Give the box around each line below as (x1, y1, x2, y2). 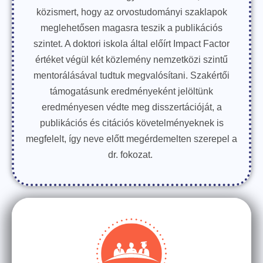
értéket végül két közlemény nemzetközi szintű (35, 55, 228, 65)
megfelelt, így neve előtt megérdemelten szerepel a (26, 134, 237, 144)
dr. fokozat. (108, 150, 155, 160)
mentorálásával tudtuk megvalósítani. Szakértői (33, 70, 230, 80)
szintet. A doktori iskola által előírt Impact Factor (33, 39, 230, 49)
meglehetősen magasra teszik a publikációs (41, 23, 222, 33)
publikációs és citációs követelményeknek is (39, 118, 224, 128)
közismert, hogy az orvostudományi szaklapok (36, 7, 227, 17)
